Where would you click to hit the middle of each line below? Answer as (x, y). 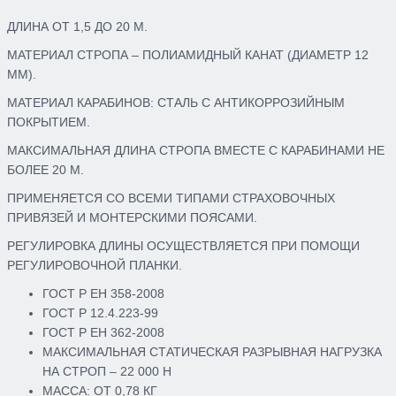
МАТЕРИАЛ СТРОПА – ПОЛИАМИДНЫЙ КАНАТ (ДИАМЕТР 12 (188, 55)
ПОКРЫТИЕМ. (49, 122)
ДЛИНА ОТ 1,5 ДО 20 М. (77, 27)
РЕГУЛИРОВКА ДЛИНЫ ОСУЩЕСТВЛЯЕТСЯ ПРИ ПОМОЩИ (183, 246)
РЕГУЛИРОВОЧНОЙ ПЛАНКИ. (95, 265)
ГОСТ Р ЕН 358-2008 (103, 293)
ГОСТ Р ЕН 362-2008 (103, 332)
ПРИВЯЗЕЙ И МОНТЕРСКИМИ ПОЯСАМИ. (132, 217)
